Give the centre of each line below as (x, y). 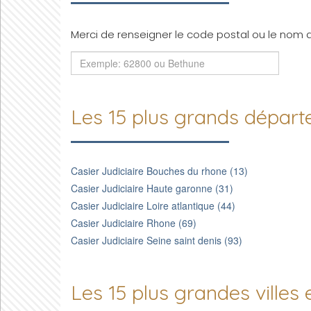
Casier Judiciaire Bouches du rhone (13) (159, 171)
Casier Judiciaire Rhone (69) (134, 223)
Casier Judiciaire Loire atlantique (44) (153, 205)
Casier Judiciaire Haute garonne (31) (152, 188)
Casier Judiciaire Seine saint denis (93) (157, 240)
